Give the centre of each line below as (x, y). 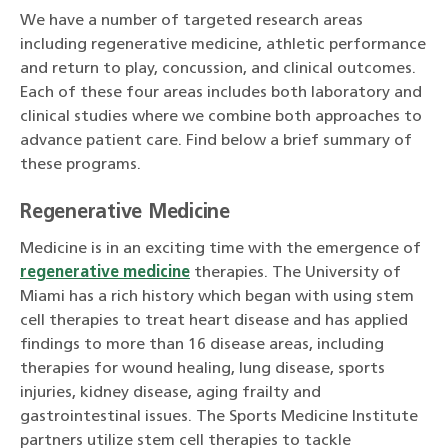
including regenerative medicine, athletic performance (223, 45)
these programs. (80, 165)
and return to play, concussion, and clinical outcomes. (218, 69)
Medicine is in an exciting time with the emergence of (220, 249)
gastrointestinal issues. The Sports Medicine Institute (219, 417)
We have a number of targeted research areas (191, 21)
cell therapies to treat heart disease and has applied (214, 321)
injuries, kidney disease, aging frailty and (170, 393)
